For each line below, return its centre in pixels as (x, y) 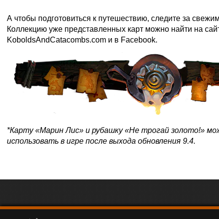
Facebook (138, 40)
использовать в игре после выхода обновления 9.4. (101, 141)
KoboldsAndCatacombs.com (56, 40)
